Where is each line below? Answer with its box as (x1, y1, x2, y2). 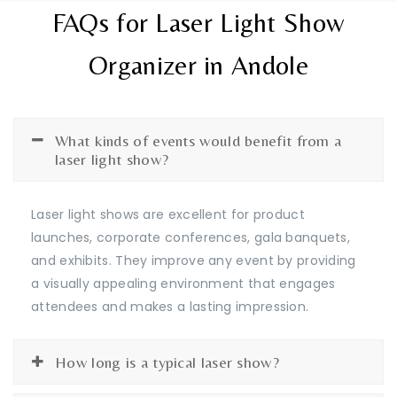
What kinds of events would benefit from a (55, 130, 342, 150)
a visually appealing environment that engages (31, 274, 336, 292)
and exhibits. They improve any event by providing (31, 251, 356, 269)
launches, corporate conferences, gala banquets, (31, 228, 351, 246)
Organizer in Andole (89, 49, 308, 81)
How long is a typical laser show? (55, 352, 279, 371)
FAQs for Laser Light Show (51, 6, 346, 38)
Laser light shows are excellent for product (31, 205, 305, 223)
